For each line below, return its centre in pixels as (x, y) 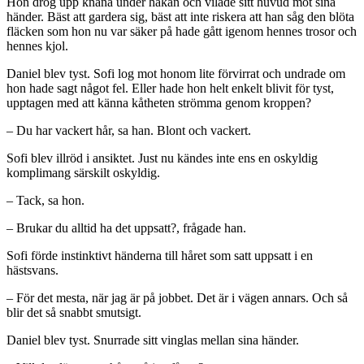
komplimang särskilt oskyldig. (83, 173)
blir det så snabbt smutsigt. (74, 313)
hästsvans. (32, 271)
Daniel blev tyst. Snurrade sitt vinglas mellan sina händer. (153, 340)
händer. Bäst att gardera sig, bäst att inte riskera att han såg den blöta (180, 17)
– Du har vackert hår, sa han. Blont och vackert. (129, 131)
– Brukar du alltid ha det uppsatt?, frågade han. (126, 228)
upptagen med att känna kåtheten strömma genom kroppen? (159, 103)
